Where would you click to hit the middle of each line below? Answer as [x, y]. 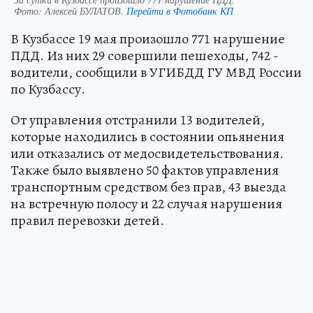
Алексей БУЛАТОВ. [86, 10]
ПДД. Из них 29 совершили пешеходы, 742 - [145, 55]
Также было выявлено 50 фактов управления [145, 170]
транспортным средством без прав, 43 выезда [148, 187]
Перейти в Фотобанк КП [180, 10]
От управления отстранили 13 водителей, [138, 119]
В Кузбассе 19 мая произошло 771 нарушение [148, 38]
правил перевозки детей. [87, 220]
